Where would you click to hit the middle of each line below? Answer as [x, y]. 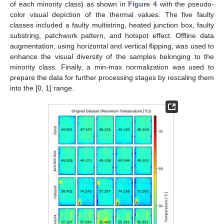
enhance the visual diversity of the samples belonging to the [112, 56]
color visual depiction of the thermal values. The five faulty [112, 14]
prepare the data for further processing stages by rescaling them [112, 77]
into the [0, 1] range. [42, 88]
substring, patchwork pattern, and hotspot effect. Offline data [112, 35]
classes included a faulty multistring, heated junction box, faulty [112, 25]
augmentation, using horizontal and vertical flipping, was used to [112, 46]
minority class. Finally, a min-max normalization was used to [112, 67]
